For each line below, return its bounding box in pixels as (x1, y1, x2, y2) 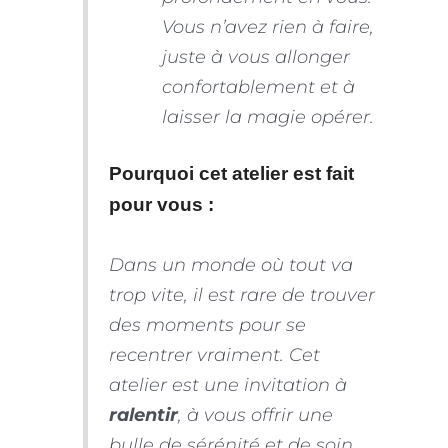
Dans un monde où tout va (108, 254, 353, 276)
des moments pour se (108, 314, 306, 336)
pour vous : (108, 193, 214, 216)
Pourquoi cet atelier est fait (108, 162, 354, 185)
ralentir (108, 404, 178, 426)
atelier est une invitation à (108, 374, 347, 396)
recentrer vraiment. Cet (108, 344, 320, 366)
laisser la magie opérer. (161, 106, 374, 127)
